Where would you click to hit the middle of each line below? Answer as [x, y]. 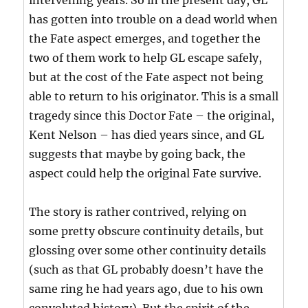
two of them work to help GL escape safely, [146, 58]
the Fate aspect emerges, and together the [145, 39]
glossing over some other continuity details [148, 251]
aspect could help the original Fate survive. [145, 174]
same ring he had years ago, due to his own [146, 289]
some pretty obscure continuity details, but [147, 231]
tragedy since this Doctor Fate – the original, [152, 116]
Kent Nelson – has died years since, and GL [147, 135]
